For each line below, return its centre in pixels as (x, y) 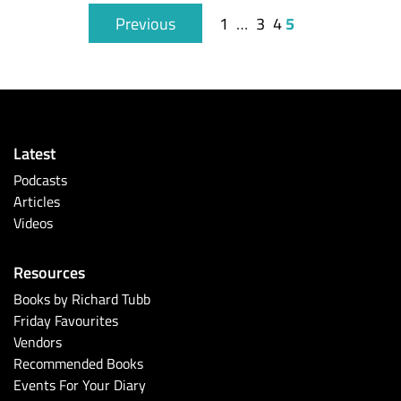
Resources (49, 272)
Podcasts (40, 180)
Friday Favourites (66, 321)
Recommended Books (78, 364)
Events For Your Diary (80, 385)
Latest (34, 153)
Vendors (38, 342)
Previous (145, 24)
